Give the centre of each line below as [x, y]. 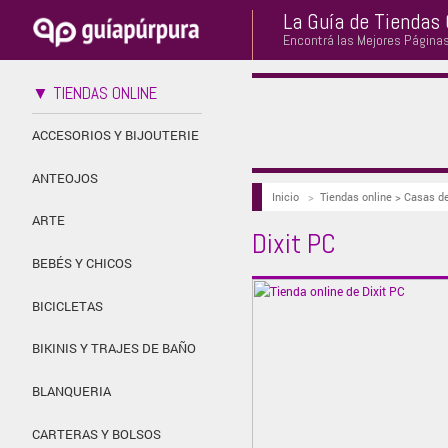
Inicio [285, 196]
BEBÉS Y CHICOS [82, 263]
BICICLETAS [67, 305]
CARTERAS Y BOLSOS [96, 433]
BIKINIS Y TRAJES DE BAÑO [114, 348]
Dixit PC [294, 243]
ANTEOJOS [65, 177]
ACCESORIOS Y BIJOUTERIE [115, 134]
